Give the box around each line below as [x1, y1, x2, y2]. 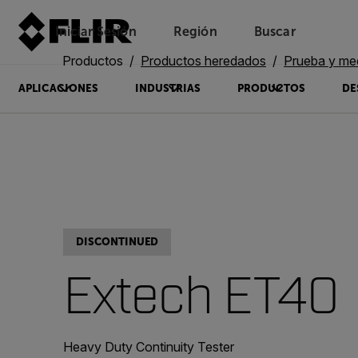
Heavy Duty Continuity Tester [63, 339, 234, 355]
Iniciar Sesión [54, 25, 137, 38]
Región [173, 25, 217, 38]
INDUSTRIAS [134, 82, 201, 94]
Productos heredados [141, 53, 266, 69]
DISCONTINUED [76, 236, 159, 248]
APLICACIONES [18, 82, 98, 94]
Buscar [253, 25, 296, 38]
